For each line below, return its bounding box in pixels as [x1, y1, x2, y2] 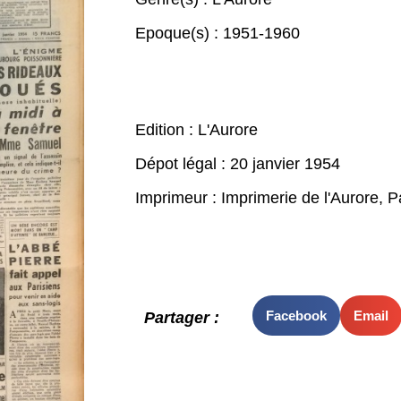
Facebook [265, 307, 327, 323]
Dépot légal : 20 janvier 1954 [134, 155, 340, 173]
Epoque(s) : [134, 24, 223, 42]
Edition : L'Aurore [134, 121, 258, 139]
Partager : [143, 309, 219, 328]
